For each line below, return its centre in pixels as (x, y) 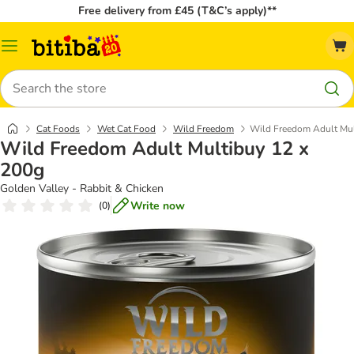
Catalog (28, 51)
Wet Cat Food (126, 129)
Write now (158, 205)
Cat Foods (58, 129)
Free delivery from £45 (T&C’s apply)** (177, 11)
